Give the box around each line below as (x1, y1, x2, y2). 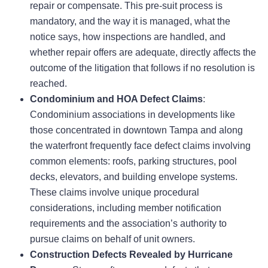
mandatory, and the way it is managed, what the (30, 16, 230, 27)
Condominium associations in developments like (30, 109, 235, 120)
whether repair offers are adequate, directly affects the (30, 47, 256, 58)
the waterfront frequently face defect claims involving (30, 141, 251, 151)
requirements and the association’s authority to (30, 218, 227, 229)
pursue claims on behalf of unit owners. (30, 234, 195, 245)
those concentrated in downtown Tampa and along (30, 125, 243, 136)
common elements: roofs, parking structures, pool (30, 156, 237, 167)
